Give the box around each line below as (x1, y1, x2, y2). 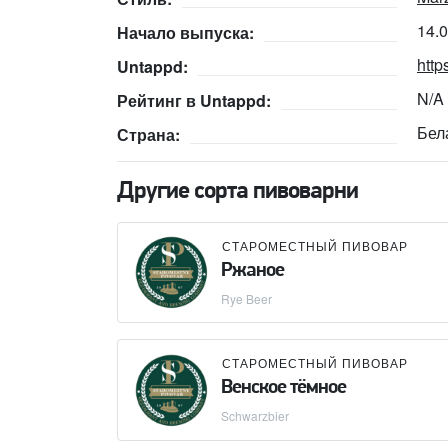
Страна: (117, 122, 180, 146)
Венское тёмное (221, 378, 346, 399)
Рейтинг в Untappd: (117, 88, 271, 112)
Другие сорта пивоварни (117, 179, 358, 204)
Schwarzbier (221, 407, 289, 425)
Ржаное (221, 260, 284, 281)
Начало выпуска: (117, 21, 254, 45)
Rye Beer (221, 289, 272, 307)
